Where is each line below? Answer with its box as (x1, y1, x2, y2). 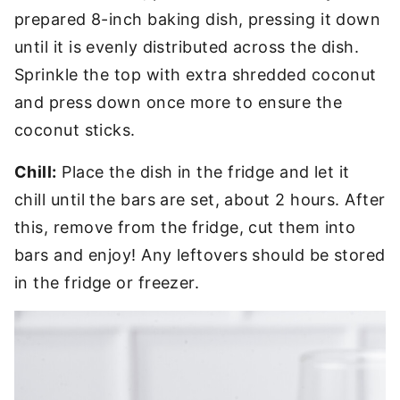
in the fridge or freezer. (14, 273, 200, 292)
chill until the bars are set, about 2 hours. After (14, 190, 386, 209)
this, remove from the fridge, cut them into (14, 218, 356, 237)
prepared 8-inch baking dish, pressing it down (14, 10, 381, 29)
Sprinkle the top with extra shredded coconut (14, 65, 377, 84)
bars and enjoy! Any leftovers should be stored (14, 246, 386, 264)
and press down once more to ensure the (14, 93, 343, 112)
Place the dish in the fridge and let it (56, 162, 350, 181)
